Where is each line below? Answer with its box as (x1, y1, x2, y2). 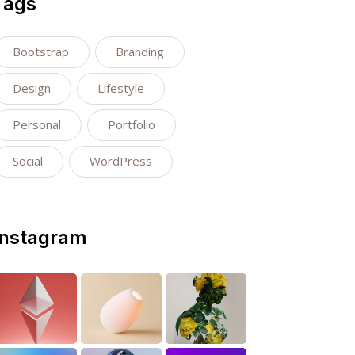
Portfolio (108, 116, 155, 132)
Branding (116, 44, 164, 59)
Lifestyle (97, 80, 144, 96)
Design (13, 80, 51, 96)
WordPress (90, 153, 152, 169)
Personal (13, 116, 61, 132)
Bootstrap (13, 44, 69, 59)
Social (13, 153, 43, 169)
